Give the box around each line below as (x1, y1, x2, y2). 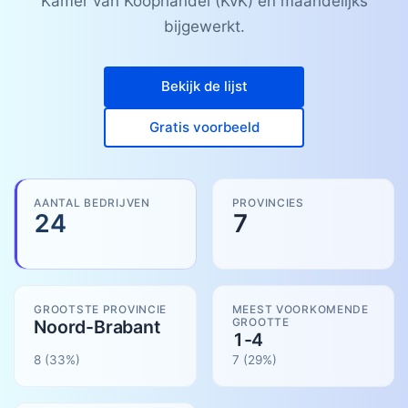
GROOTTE (231, 314, 290, 329)
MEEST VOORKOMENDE (231, 301, 369, 316)
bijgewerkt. (163, 17, 245, 36)
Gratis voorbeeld (148, 117, 260, 136)
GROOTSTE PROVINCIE (34, 301, 168, 316)
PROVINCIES (231, 195, 304, 209)
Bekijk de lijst (160, 77, 248, 96)
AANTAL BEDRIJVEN (34, 195, 150, 209)
